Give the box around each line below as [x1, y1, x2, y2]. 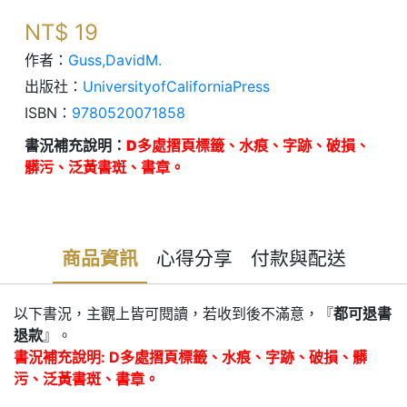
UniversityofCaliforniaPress [83, 76, 270, 95]
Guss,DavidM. [68, 51, 162, 69]
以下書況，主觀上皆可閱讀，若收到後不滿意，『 [14, 303, 333, 323]
